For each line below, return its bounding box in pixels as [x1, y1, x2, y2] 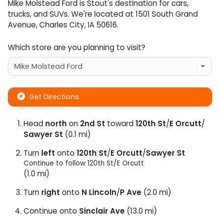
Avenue [8, 19, 36, 30]
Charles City [39, 19, 84, 30]
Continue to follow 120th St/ [24, 158, 117, 168]
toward [105, 118, 136, 129]
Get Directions [29, 91, 79, 102]
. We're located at [68, 8, 136, 19]
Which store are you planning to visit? [8, 42, 145, 53]
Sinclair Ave [79, 205, 125, 216]
